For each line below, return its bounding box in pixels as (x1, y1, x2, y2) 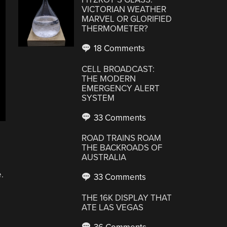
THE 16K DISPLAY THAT (82, 192, 172, 203)
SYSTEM (82, 92, 115, 103)
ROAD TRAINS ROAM (82, 133, 162, 143)
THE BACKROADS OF (82, 142, 163, 153)
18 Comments (92, 43, 145, 54)
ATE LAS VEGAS (82, 202, 144, 213)
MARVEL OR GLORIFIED (82, 14, 172, 24)
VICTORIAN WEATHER (82, 4, 167, 15)
